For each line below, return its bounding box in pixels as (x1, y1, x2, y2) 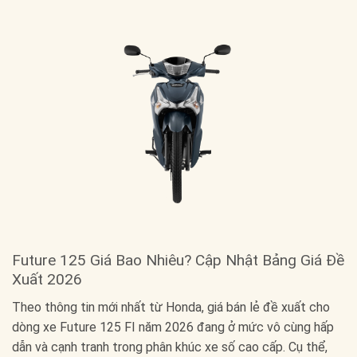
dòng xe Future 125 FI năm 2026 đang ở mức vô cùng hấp (12, 319, 334, 335)
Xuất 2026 (12, 270, 82, 289)
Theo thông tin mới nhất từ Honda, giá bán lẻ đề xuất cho (12, 299, 330, 315)
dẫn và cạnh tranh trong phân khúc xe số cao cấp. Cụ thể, (12, 339, 328, 355)
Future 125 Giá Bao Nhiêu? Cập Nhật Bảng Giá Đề (12, 251, 344, 270)
